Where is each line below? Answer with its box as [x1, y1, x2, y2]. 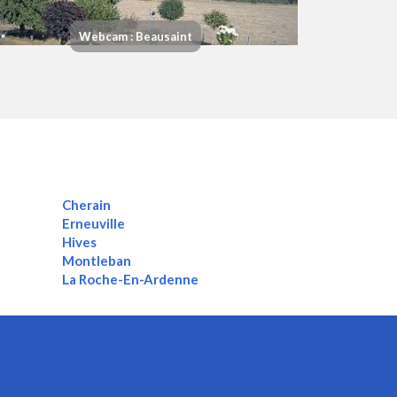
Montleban [62, 253, 132, 269]
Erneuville [62, 215, 126, 232]
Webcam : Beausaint [78, 29, 192, 44]
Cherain [62, 197, 112, 214]
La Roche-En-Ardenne [62, 271, 200, 288]
